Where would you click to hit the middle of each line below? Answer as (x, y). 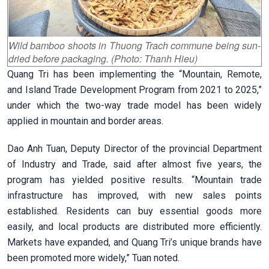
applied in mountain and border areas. (85, 121)
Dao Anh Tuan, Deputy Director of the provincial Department (134, 148)
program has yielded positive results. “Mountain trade (134, 180)
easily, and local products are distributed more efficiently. (134, 226)
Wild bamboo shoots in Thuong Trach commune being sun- (134, 45)
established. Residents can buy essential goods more (134, 211)
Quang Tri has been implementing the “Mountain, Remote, (134, 74)
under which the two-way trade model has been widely (134, 105)
